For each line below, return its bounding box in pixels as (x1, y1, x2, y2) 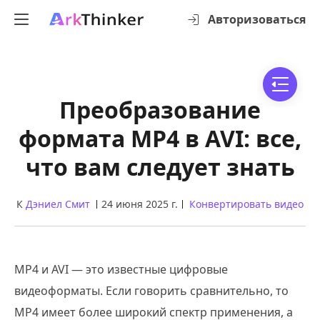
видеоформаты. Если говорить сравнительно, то (14, 283, 289, 299)
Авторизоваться (208, 11, 306, 27)
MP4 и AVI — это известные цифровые (14, 261, 228, 277)
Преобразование (59, 94, 261, 125)
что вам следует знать (25, 151, 295, 182)
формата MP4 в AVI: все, (19, 123, 301, 154)
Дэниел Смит (26, 197, 90, 211)
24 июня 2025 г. (101, 197, 178, 211)
